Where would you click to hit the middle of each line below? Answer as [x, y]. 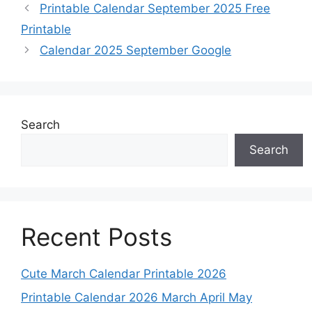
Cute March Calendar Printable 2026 [124, 274]
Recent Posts [96, 237]
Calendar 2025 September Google [136, 50]
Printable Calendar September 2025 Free [155, 9]
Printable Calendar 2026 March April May [136, 297]
